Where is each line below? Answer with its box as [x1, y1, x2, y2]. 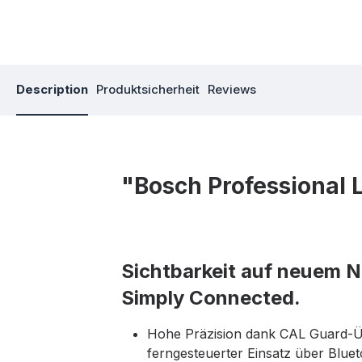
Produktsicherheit [96, 82, 200, 98]
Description [16, 82, 88, 98]
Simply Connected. [120, 286, 301, 310]
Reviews [208, 82, 256, 98]
